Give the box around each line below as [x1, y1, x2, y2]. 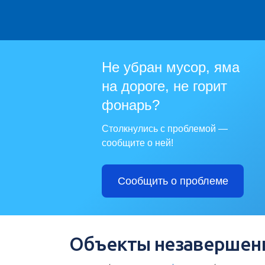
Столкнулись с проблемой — [102, 124, 228, 134]
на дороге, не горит [102, 78, 227, 95]
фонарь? [102, 97, 160, 114]
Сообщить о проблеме [117, 175, 228, 188]
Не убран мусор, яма [102, 59, 240, 76]
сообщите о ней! [102, 138, 173, 148]
